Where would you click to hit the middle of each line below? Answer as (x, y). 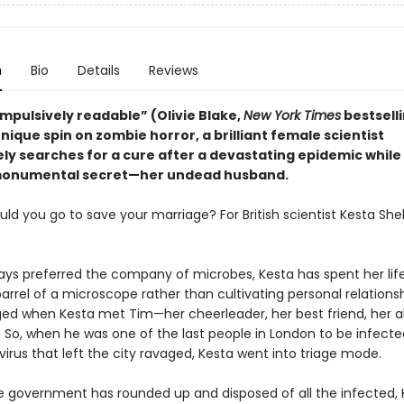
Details (98, 70)
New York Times (292, 115)
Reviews (173, 70)
